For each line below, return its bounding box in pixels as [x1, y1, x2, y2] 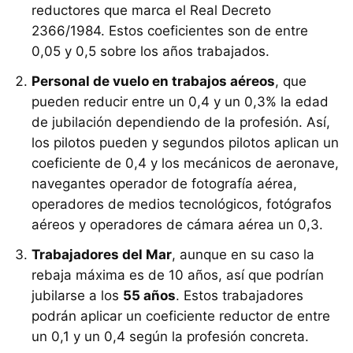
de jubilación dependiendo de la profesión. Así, [32, 114, 330, 131]
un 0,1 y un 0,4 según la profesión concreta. [32, 329, 309, 345]
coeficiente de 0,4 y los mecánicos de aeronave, [32, 155, 339, 172]
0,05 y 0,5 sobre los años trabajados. [32, 43, 269, 60]
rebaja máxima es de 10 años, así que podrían [32, 267, 324, 284]
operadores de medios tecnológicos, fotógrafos [32, 196, 332, 213]
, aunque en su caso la [172, 247, 314, 263]
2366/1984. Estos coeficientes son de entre [32, 23, 308, 39]
